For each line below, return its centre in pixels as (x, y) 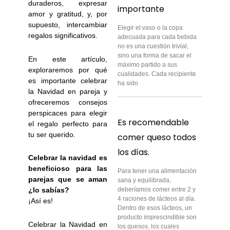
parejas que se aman (68, 179)
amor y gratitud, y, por (68, 14)
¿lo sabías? (49, 190)
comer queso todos (157, 137)
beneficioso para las (68, 169)
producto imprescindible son (157, 217)
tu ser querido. (52, 134)
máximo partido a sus (148, 65)
